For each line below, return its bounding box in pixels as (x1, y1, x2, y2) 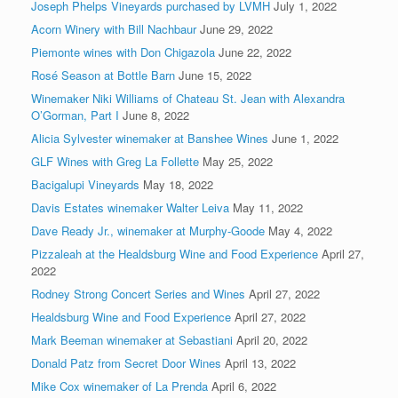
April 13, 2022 (225, 354, 296, 371)
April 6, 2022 (211, 377, 276, 394)
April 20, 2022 (236, 330, 307, 348)
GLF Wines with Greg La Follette (31, 152, 199, 170)
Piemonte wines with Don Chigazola (31, 43, 215, 60)
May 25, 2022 (203, 152, 273, 170)
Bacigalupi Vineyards (31, 175, 139, 193)
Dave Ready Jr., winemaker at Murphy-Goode (31, 221, 265, 239)
